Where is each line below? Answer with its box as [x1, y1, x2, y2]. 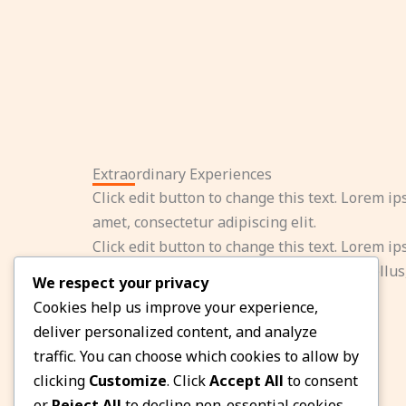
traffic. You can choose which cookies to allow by [34, 346, 359, 367]
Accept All [209, 371, 284, 391]
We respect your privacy [33, 273, 208, 294]
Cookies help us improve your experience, [34, 297, 318, 318]
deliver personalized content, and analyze [34, 322, 317, 343]
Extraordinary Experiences [92, 164, 272, 185]
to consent [284, 371, 358, 391]
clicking [34, 371, 89, 391]
